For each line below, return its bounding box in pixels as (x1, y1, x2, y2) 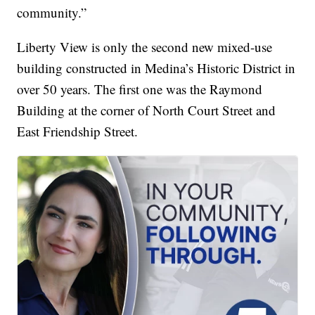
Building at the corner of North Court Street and (17, 101, 276, 119)
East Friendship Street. (17, 122, 139, 140)
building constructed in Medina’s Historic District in (17, 58, 296, 77)
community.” (17, 3, 87, 21)
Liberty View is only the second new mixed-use (17, 37, 273, 56)
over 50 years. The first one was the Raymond (17, 79, 263, 98)
